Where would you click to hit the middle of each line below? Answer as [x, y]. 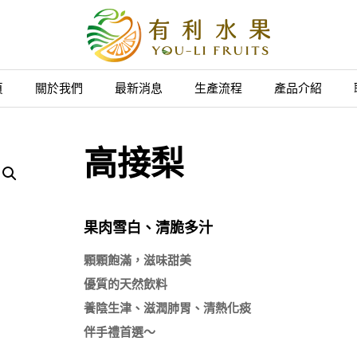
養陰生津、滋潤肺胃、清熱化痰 [167, 308]
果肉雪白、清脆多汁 [148, 228]
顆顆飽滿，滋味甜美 [137, 261]
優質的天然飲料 [125, 284]
